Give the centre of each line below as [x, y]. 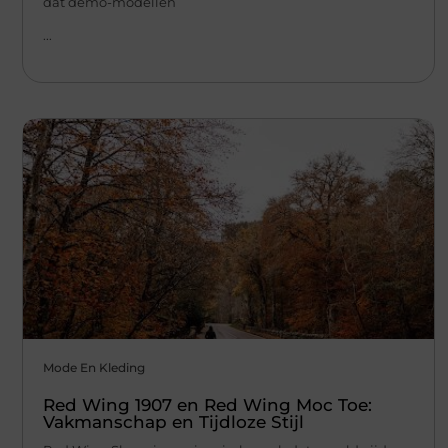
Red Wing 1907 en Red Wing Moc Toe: [207, 405]
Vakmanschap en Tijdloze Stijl [173, 422]
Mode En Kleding [94, 368]
